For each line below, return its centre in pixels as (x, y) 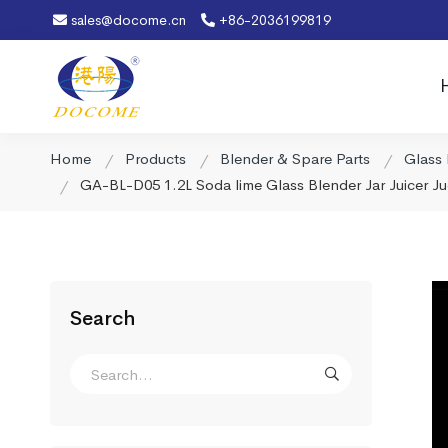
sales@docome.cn (126, 20)
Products (155, 158)
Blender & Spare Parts (295, 158)
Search (102, 318)
